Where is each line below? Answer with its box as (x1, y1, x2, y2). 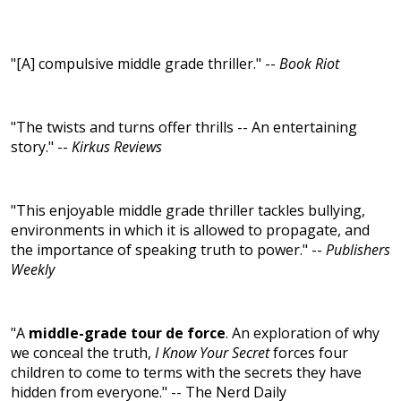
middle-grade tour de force (29, 323, 226, 344)
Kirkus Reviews (72, 137, 162, 158)
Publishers (326, 240, 390, 260)
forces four (269, 343, 348, 363)
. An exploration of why (226, 323, 380, 344)
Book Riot (279, 54, 339, 74)
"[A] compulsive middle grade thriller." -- (11, 54, 279, 74)
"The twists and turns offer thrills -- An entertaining (11, 117, 357, 138)
